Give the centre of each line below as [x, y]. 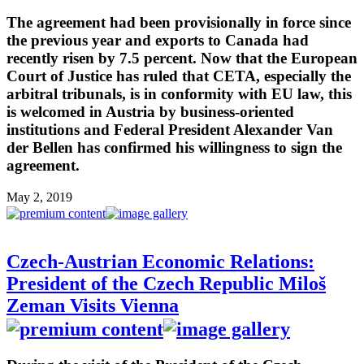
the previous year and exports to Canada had [158, 40]
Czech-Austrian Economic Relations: [160, 262]
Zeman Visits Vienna [93, 306]
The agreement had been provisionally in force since [179, 22]
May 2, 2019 [39, 197]
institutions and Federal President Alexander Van [170, 129]
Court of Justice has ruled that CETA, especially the [179, 76]
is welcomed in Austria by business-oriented [150, 111]
